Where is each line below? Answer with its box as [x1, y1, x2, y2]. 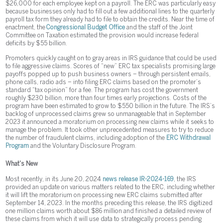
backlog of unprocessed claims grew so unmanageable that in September [5, 111, 207, 117]
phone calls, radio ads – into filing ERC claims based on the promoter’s [5, 79, 202, 85]
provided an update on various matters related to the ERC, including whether [5, 184, 216, 190]
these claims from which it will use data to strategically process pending [5, 216, 202, 222]
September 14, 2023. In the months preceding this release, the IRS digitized [5, 200, 213, 206]
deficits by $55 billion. [5, 40, 68, 46]
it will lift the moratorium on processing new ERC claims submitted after [5, 192, 203, 198]
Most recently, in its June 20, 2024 [5, 176, 103, 182]
